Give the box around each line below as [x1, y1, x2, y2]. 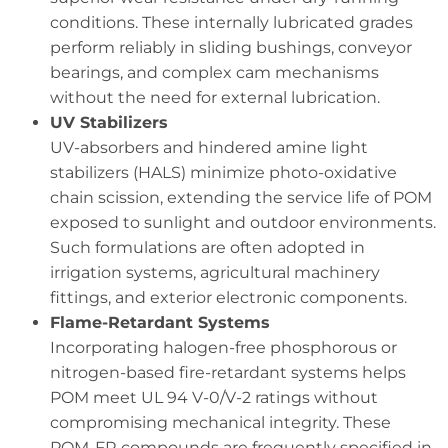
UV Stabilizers [50, 113, 168, 133]
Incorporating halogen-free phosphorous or [50, 338, 397, 358]
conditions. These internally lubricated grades [50, 13, 413, 33]
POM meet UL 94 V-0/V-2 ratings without [50, 388, 378, 408]
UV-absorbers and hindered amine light [50, 138, 368, 158]
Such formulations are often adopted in [50, 238, 365, 258]
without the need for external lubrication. [50, 88, 380, 108]
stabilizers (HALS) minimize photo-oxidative [50, 163, 397, 183]
